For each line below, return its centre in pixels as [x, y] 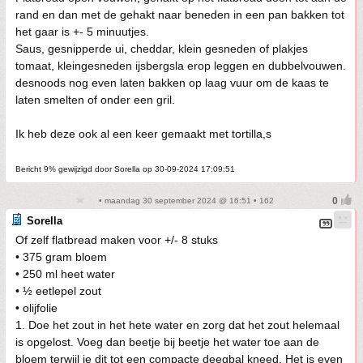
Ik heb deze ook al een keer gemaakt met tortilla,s [143, 134]
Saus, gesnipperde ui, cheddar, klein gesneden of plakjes [162, 49]
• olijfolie [36, 308]
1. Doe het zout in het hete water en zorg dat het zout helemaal [177, 325]
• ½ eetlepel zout [58, 291]
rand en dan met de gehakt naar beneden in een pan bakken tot [180, 15]
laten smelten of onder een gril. [95, 100]
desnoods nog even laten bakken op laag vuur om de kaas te [172, 83]
